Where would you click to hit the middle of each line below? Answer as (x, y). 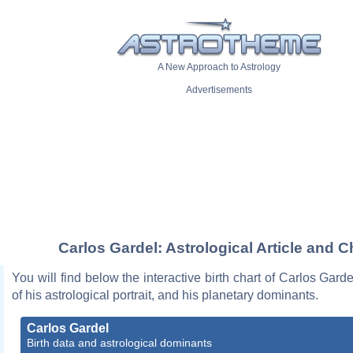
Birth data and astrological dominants (119, 342)
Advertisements (219, 90)
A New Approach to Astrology (219, 67)
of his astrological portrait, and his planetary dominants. (165, 295)
